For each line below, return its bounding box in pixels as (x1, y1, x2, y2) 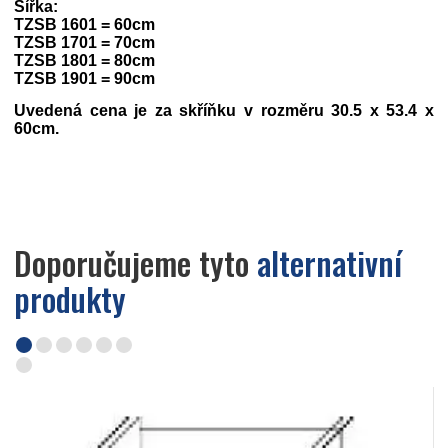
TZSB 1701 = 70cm (14, 34, 155, 51)
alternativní (257, 239, 402, 286)
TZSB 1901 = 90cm (14, 70, 155, 87)
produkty (14, 275, 126, 322)
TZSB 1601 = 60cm (14, 16, 155, 33)
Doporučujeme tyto (14, 239, 257, 286)
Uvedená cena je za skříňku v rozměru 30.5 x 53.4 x (14, 102, 434, 119)
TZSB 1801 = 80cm (14, 52, 155, 69)
